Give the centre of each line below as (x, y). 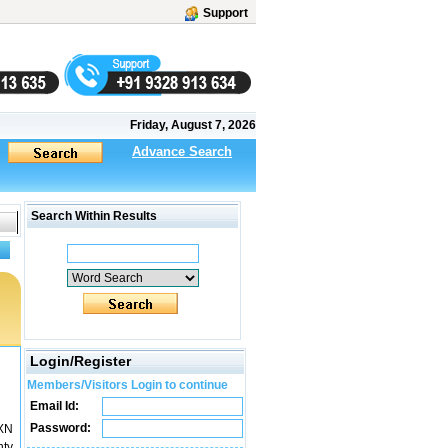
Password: (59, 428)
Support (225, 13)
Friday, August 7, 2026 (193, 125)
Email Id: (53, 406)
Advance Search (182, 151)
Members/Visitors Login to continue (127, 385)
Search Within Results (92, 216)
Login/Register (80, 361)
